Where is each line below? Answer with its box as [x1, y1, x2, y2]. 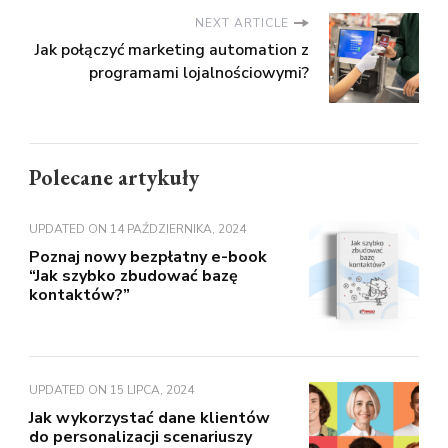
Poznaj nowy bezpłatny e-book [29, 246, 267, 269]
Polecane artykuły [29, 163, 199, 193]
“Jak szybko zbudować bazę [29, 265, 238, 288]
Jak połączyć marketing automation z [35, 39, 309, 62]
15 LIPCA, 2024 [110, 382, 194, 399]
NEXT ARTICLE [195, 15, 289, 32]
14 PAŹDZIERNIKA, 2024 [110, 221, 246, 238]
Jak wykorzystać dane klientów [29, 407, 270, 430]
